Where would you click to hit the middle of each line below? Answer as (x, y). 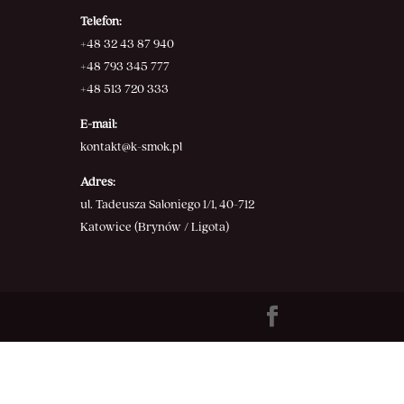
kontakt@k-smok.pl (132, 147)
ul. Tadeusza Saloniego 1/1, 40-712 (168, 205)
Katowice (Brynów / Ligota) (155, 228)
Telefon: (101, 22)
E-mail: (99, 125)
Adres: (98, 183)
